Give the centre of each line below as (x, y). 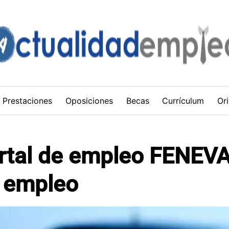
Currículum (183, 100)
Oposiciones (89, 100)
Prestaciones (28, 100)
